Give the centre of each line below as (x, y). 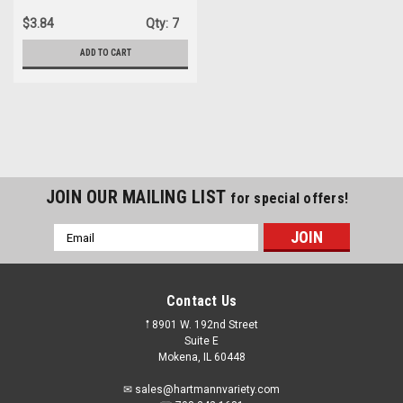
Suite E (201, 341)
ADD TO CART (105, 53)
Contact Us (201, 301)
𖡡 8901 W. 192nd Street (201, 325)
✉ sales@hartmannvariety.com (201, 390)
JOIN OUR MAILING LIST (138, 197)
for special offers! (290, 198)
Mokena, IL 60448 (201, 357)
